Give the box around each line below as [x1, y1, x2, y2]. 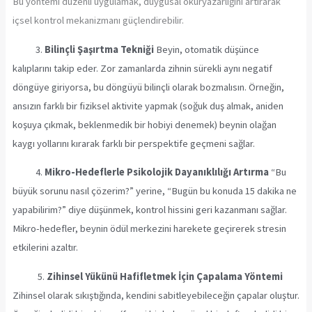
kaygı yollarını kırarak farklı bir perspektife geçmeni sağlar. [12, 136, 255, 150]
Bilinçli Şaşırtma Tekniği [44, 42, 154, 56]
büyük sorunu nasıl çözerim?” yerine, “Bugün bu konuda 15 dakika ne [12, 185, 297, 198]
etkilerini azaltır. [12, 241, 78, 254]
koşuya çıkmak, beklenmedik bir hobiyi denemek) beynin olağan [12, 118, 276, 131]
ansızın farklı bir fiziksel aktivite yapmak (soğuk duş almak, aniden [12, 99, 283, 112]
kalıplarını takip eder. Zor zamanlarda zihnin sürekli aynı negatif [12, 61, 272, 75]
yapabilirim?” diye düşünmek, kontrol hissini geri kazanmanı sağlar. [12, 203, 287, 217]
